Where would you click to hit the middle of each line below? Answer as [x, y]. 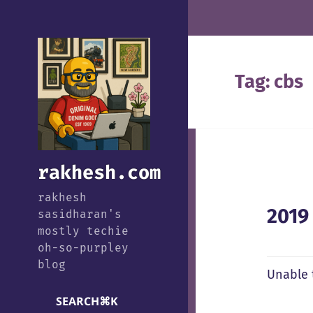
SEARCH [77, 301]
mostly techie [83, 231]
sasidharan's [79, 214]
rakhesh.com [99, 173]
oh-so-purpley [83, 248]
